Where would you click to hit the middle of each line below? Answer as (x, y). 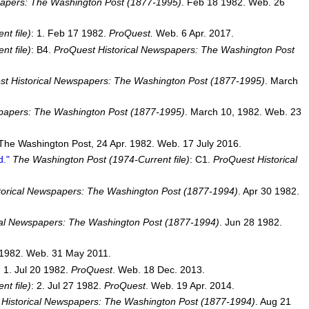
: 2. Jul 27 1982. (67, 286)
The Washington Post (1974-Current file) (101, 160)
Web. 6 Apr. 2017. (195, 33)
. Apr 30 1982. (268, 191)
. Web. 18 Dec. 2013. (158, 269)
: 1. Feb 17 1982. (70, 33)
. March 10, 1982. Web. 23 (243, 112)
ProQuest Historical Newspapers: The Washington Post (174, 49)
